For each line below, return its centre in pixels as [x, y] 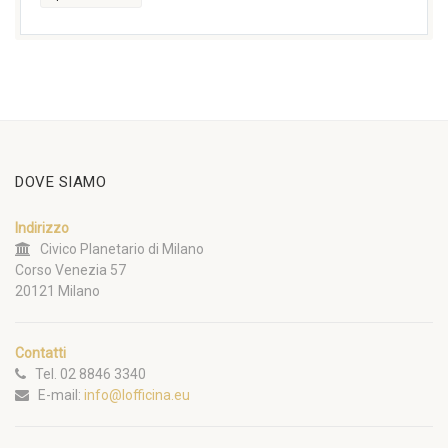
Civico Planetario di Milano [117, 249]
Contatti [40, 353]
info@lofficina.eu [137, 395]
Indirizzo [42, 228]
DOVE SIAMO [60, 182]
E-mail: [56, 395]
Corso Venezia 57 [70, 270]
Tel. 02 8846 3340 [86, 374]
